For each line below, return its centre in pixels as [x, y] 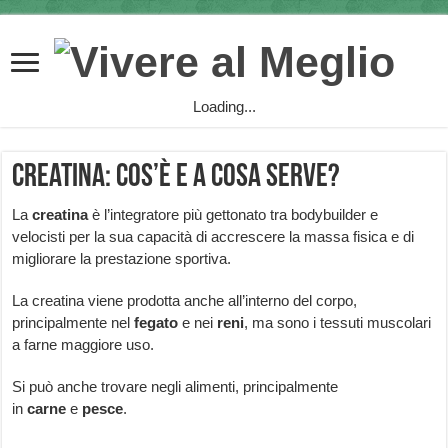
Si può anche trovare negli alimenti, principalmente [175, 387]
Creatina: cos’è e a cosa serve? [176, 178]
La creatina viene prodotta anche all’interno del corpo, [185, 301]
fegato [156, 323]
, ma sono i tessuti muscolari [338, 323]
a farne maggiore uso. [83, 345]
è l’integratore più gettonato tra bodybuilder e [233, 215]
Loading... [224, 107]
